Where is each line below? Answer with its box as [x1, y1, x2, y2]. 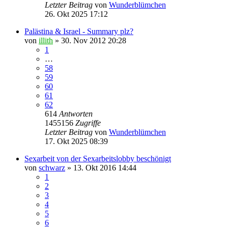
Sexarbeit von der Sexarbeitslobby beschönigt [24, 154, 171, 163]
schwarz [39, 163, 65, 172]
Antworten [59, 109, 93, 118]
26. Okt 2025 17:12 [45, 9, 108, 18]
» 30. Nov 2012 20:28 [53, 36, 126, 45]
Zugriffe [75, 118, 101, 127]
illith [39, 36, 53, 45]
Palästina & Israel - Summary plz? [24, 26, 133, 36]
